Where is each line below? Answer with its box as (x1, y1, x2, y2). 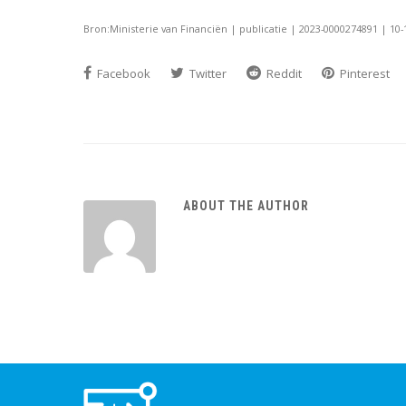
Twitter (187, 64, 227, 82)
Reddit (264, 64, 302, 82)
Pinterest (337, 64, 390, 82)
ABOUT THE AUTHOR (183, 198, 309, 213)
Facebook (94, 64, 150, 82)
